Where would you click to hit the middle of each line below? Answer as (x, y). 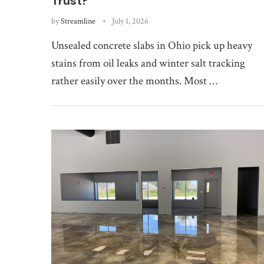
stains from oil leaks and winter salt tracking (148, 63)
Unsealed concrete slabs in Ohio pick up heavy (152, 45)
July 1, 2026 (130, 21)
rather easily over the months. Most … (134, 81)
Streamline (78, 21)
